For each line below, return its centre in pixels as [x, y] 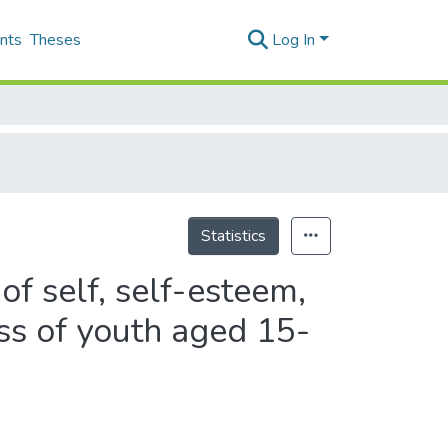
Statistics [233, 236]
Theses [55, 40]
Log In [294, 40]
